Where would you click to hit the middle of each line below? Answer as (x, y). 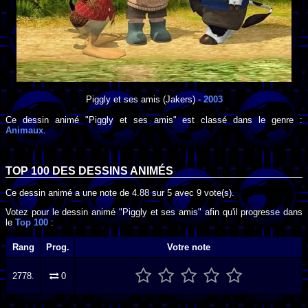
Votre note (188, 247)
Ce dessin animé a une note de (69, 192)
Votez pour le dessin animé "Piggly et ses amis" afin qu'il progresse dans (154, 212)
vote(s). (218, 192)
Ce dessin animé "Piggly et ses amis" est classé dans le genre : (154, 120)
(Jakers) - (181, 99)
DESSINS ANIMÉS (126, 171)
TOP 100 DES (42, 171)
